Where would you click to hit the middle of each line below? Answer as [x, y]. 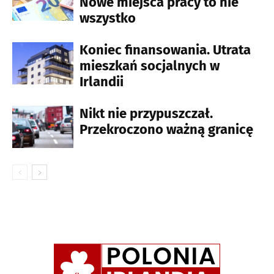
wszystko [108, 18]
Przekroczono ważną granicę [166, 130]
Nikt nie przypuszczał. [146, 114]
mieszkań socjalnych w [150, 66]
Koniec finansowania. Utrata [165, 50]
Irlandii [102, 82]
